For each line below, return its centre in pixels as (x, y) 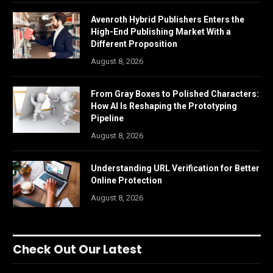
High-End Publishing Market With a (161, 32)
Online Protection (126, 181)
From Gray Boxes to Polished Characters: (175, 94)
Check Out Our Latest (77, 250)
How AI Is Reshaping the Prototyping (164, 106)
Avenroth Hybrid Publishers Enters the (168, 20)
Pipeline (107, 119)
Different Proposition (134, 44)
